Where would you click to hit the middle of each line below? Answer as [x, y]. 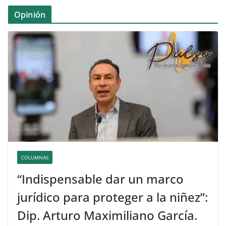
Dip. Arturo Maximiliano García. [107, 215]
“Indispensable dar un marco [100, 179]
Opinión [30, 15]
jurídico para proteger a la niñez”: [112, 197]
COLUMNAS [35, 157]
